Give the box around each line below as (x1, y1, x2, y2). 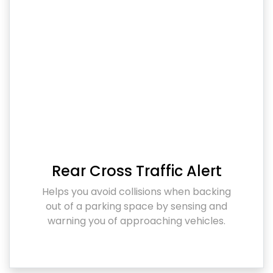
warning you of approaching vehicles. (48, 214, 225, 229)
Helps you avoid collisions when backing (42, 185, 231, 199)
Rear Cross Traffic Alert (51, 161, 222, 182)
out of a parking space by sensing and (46, 199, 227, 214)
